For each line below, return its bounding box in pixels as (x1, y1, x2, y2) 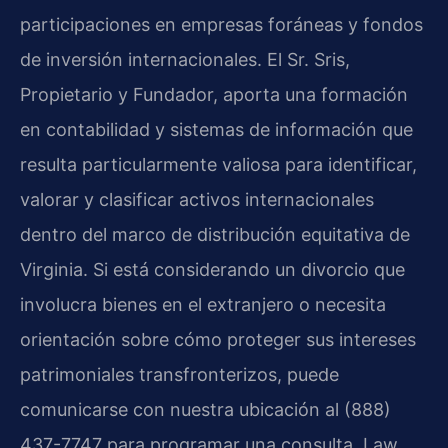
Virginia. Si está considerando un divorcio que (20, 258, 405, 280)
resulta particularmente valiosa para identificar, (20, 153, 417, 175)
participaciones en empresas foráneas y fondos (20, 13, 423, 35)
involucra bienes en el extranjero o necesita (20, 293, 386, 315)
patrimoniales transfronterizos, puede (20, 363, 339, 385)
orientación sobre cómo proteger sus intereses (20, 328, 416, 350)
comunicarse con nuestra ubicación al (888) (20, 398, 391, 420)
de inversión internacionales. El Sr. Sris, (20, 48, 350, 70)
